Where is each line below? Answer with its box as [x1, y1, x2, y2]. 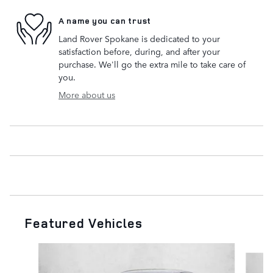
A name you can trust [58, 15, 151, 27]
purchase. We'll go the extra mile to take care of [58, 57, 246, 70]
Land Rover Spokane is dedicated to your [58, 32, 220, 44]
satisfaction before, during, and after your [58, 44, 220, 57]
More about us [58, 88, 115, 101]
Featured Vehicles [24, 214, 143, 232]
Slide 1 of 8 [9, 242, 54, 255]
